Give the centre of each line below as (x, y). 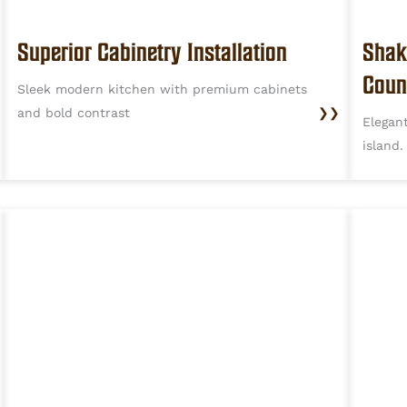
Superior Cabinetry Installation (152, 52)
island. (383, 146)
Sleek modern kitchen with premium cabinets (162, 89)
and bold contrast (74, 113)
